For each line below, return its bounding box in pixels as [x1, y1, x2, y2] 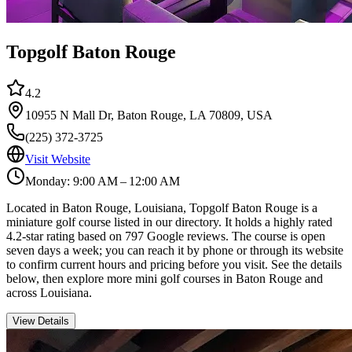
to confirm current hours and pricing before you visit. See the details [6, 258, 342, 272]
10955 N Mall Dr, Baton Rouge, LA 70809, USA [25, 108, 273, 123]
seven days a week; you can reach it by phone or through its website [6, 244, 343, 258]
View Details [13, 315, 69, 328]
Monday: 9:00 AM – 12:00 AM [25, 174, 180, 189]
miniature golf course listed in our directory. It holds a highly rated [6, 215, 332, 229]
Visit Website [25, 152, 90, 167]
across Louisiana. [6, 286, 92, 300]
